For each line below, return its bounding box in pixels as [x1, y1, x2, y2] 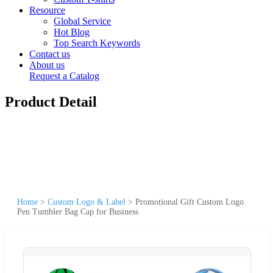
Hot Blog [54, 27, 90, 37]
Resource [29, 5, 65, 15]
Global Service [54, 16, 111, 26]
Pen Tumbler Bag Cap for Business [17, 207, 138, 216]
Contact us [29, 49, 70, 59]
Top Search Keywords [54, 38, 140, 48]
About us [29, 60, 65, 70]
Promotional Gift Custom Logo [135, 197, 244, 207]
